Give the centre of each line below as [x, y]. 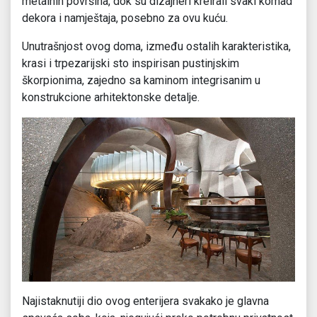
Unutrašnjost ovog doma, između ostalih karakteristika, [156, 47]
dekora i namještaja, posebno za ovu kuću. [125, 18]
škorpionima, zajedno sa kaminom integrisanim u [141, 81]
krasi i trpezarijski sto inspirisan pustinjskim [131, 64]
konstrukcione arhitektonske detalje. [111, 98]
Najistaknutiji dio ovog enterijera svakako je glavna [145, 301]
